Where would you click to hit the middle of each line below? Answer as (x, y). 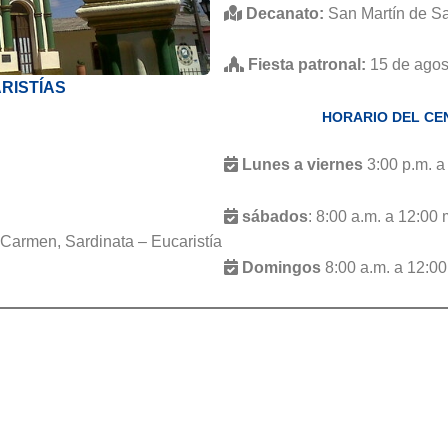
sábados (273, 216)
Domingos (281, 268)
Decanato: (285, 13)
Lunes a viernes (302, 165)
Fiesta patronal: (307, 65)
